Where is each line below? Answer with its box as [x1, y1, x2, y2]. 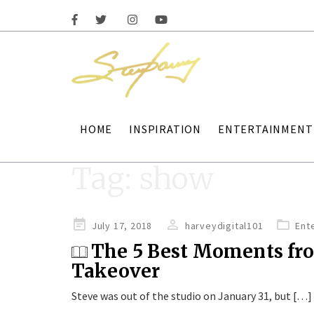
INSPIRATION [129, 121, 202, 136]
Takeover [71, 259, 161, 283]
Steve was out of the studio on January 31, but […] [71, 289, 312, 303]
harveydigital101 [184, 219, 264, 233]
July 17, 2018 [91, 219, 153, 233]
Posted [71, 218, 105, 231]
